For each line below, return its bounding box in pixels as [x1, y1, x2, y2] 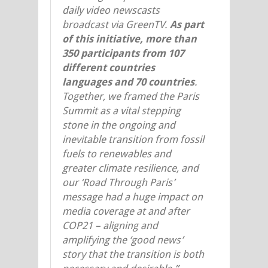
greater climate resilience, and [62, 162, 199, 174]
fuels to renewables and [62, 147, 171, 160]
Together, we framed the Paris [62, 90, 199, 102]
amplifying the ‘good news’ [62, 233, 183, 246]
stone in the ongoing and [62, 118, 175, 131]
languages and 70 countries [62, 75, 194, 88]
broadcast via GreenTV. [62, 18, 170, 31]
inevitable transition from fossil [62, 133, 204, 145]
